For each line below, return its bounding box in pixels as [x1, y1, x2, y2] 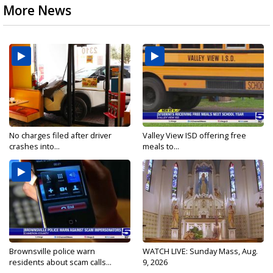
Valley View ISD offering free [143, 130, 246, 141]
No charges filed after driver [9, 130, 112, 141]
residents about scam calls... [9, 257, 112, 268]
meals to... [143, 141, 179, 152]
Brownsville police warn [9, 246, 95, 257]
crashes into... [9, 141, 60, 152]
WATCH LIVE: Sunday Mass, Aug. [143, 246, 258, 257]
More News [3, 2, 71, 19]
